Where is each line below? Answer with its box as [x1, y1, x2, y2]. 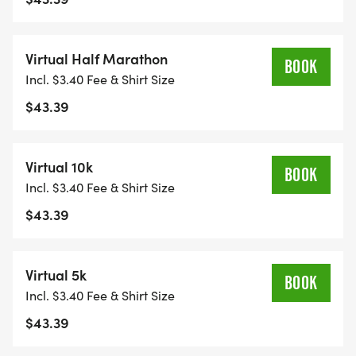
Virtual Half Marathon [25, 48, 168, 69]
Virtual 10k [25, 157, 93, 177]
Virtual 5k [25, 265, 87, 285]
